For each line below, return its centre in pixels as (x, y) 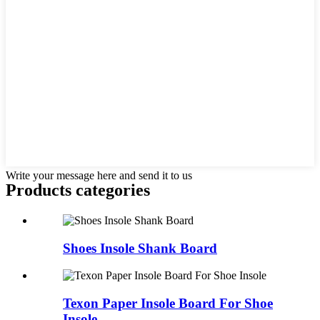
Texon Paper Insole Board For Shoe (168, 304)
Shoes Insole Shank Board (140, 248)
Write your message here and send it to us (99, 176)
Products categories (78, 190)
